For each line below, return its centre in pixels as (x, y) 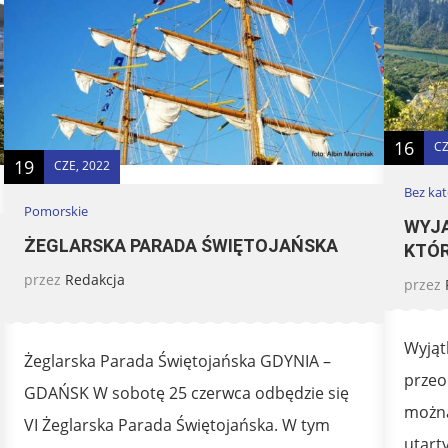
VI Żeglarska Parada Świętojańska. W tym (177, 425)
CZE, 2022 (82, 165)
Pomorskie (56, 210)
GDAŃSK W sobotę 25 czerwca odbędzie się (186, 393)
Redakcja (95, 279)
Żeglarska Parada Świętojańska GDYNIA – (177, 361)
